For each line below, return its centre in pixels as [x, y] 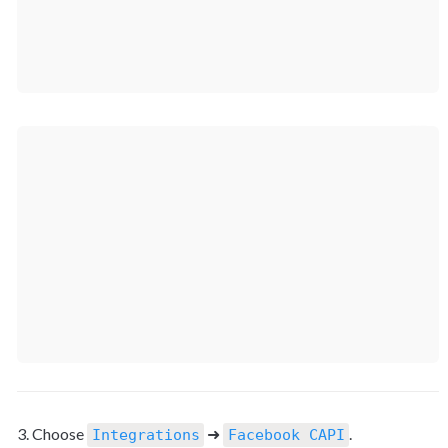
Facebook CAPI [286, 435]
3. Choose [52, 434]
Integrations [145, 435]
